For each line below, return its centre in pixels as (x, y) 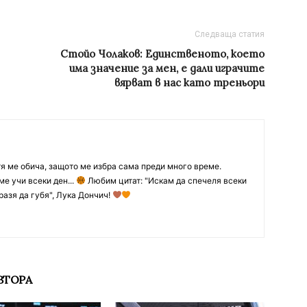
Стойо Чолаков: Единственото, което (162, 53)
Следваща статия (230, 34)
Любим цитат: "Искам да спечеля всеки (166, 180)
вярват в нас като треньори (189, 82)
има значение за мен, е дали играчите (167, 68)
